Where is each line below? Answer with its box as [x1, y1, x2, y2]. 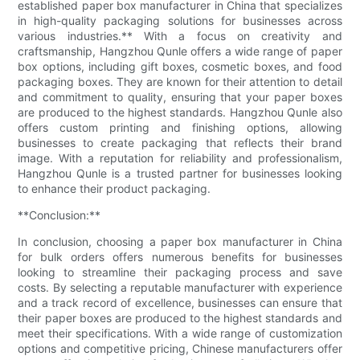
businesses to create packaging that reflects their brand [18, 136, 342, 150]
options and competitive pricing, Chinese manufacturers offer [18, 342, 342, 356]
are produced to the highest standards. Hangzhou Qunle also [18, 105, 342, 120]
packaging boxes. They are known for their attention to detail [18, 75, 342, 89]
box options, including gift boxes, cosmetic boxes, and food [18, 59, 342, 74]
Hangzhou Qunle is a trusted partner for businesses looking [18, 166, 342, 181]
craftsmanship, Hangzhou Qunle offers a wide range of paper [18, 44, 342, 59]
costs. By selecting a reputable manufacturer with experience [18, 280, 342, 295]
